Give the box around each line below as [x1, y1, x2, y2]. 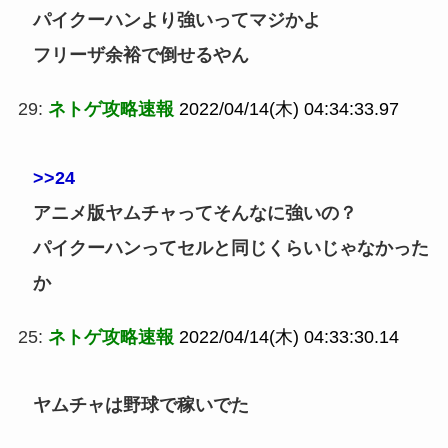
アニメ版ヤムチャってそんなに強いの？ [32, 202, 357, 223]
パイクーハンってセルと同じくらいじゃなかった [32, 237, 429, 258]
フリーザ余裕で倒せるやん [32, 44, 249, 65]
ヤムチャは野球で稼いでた [32, 395, 249, 416]
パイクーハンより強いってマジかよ [32, 9, 321, 30]
